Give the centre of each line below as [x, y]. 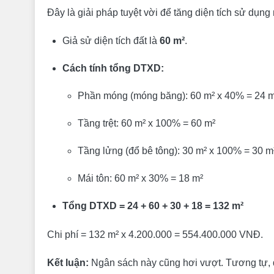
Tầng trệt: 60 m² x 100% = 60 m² [146, 123]
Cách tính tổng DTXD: [113, 68]
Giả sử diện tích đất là [111, 41]
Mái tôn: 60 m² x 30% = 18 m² [140, 178]
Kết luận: [68, 263]
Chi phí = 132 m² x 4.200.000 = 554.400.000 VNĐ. [155, 235]
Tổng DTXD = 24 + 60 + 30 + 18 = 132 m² [153, 206]
